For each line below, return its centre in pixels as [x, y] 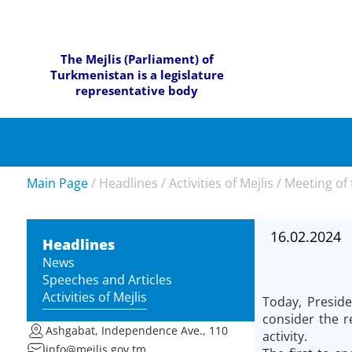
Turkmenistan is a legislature [137, 74]
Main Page [57, 183]
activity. [284, 336]
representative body [137, 90]
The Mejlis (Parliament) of [137, 59]
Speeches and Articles [107, 279]
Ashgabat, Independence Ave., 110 [136, 330]
